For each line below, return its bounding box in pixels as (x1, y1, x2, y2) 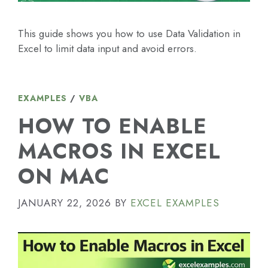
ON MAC (18, 161, 109, 191)
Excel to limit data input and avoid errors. (18, 41, 197, 56)
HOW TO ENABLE (18, 111, 207, 141)
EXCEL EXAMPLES (130, 196, 220, 211)
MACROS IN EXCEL (18, 136, 221, 166)
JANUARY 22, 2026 (18, 196, 111, 211)
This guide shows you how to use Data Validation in (18, 26, 240, 41)
